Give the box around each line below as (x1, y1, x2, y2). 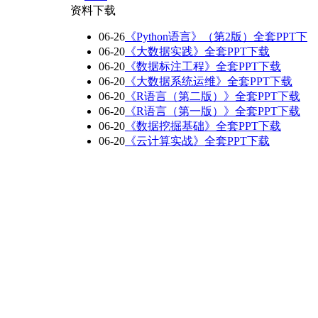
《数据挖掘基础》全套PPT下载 (125, 120, 281, 132)
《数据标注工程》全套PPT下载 (125, 60, 281, 72)
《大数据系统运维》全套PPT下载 (125, 75, 292, 87)
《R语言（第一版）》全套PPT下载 (125, 105, 300, 117)
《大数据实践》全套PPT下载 (125, 45, 270, 57)
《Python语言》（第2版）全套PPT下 (125, 31, 307, 43)
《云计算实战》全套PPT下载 (125, 135, 270, 147)
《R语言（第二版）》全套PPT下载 (125, 90, 300, 102)
